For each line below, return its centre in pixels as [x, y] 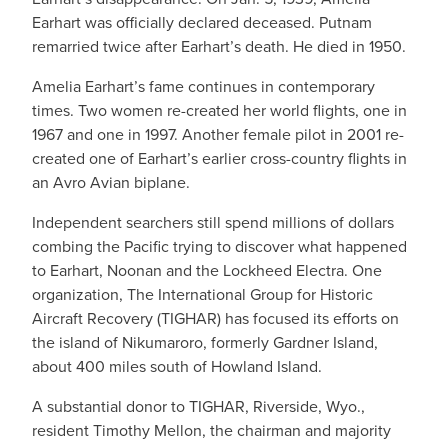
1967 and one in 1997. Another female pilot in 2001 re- [218, 134]
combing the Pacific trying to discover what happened [219, 246]
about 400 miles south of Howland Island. [177, 366]
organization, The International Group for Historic [202, 294]
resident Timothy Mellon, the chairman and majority [211, 430]
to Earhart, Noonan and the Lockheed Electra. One [207, 270]
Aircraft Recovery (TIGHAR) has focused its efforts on [215, 318]
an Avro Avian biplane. [111, 182]
